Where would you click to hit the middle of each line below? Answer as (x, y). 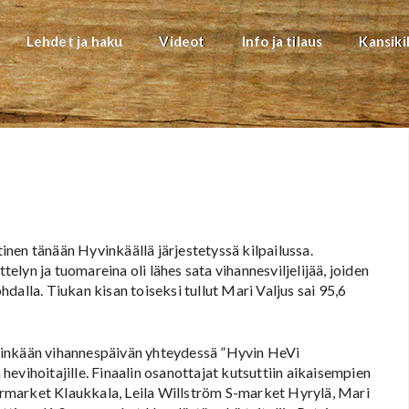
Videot (182, 41)
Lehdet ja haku (74, 41)
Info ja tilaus (282, 41)
